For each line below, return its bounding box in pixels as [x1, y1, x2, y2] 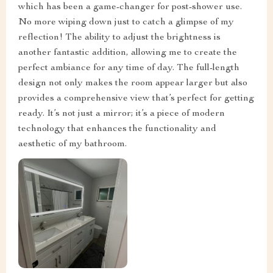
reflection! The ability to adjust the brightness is [18, 33, 221, 43]
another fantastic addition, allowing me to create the [18, 48, 237, 58]
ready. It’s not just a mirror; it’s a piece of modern [18, 109, 225, 119]
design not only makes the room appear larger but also [18, 79, 247, 89]
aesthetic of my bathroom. [18, 140, 127, 150]
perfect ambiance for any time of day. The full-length [18, 63, 239, 74]
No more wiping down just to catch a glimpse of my [18, 18, 234, 28]
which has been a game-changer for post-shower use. [18, 2, 242, 13]
